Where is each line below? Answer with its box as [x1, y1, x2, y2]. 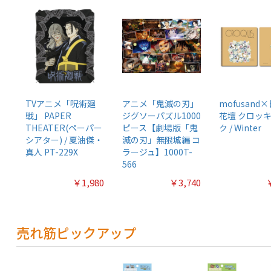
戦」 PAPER [25, 109, 71, 122]
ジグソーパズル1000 [122, 109, 201, 122]
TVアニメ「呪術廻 [25, 97, 96, 109]
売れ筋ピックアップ [16, 222, 136, 242]
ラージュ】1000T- [122, 145, 192, 158]
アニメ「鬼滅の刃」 [122, 97, 198, 109]
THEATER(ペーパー [25, 121, 102, 134]
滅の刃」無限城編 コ [122, 133, 200, 146]
